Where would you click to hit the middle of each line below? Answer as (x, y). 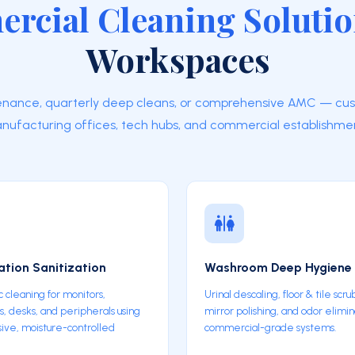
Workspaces (177, 59)
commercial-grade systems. (270, 327)
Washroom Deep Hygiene (278, 267)
